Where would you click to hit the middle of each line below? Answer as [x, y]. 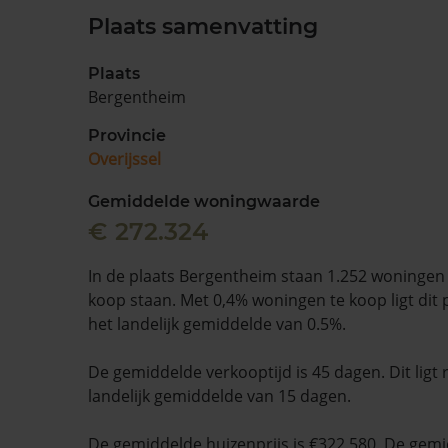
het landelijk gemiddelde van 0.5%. [217, 324]
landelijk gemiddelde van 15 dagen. [219, 396]
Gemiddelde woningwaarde [204, 201]
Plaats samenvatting [203, 26]
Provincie [127, 135]
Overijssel [124, 159]
